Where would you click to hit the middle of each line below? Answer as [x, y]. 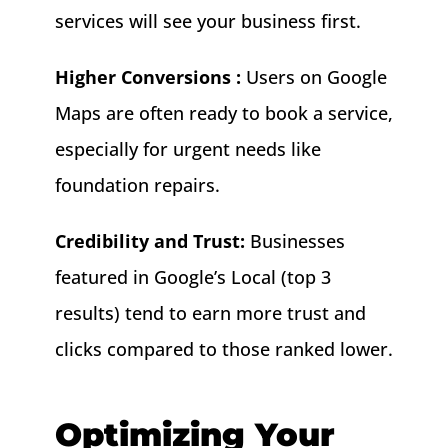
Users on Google [313, 77]
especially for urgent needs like [187, 149]
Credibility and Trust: [149, 241]
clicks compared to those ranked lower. [223, 349]
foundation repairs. [137, 185]
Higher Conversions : [147, 77]
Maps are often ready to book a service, [223, 113]
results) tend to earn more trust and [210, 313]
